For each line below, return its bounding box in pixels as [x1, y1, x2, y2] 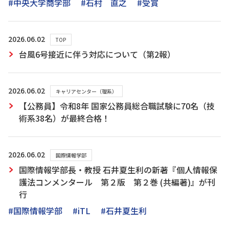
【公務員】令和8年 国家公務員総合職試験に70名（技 [19, 100, 215, 112]
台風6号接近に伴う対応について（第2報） [19, 48, 175, 60]
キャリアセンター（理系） [56, 87, 117, 95]
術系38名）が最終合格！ [19, 112, 110, 124]
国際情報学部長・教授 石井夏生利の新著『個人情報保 [19, 164, 217, 176]
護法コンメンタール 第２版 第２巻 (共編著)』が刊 [19, 176, 215, 188]
